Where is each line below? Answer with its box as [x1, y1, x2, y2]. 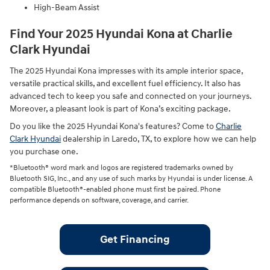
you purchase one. [10, 146, 78, 157]
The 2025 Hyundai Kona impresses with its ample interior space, [10, 65, 243, 76]
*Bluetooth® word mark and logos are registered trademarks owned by [10, 163, 233, 172]
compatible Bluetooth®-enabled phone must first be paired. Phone [10, 184, 221, 194]
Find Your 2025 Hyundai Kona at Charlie [10, 27, 233, 43]
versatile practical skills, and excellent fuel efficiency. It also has [10, 78, 240, 89]
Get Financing [100, 232, 170, 246]
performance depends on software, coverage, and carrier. [10, 195, 189, 205]
